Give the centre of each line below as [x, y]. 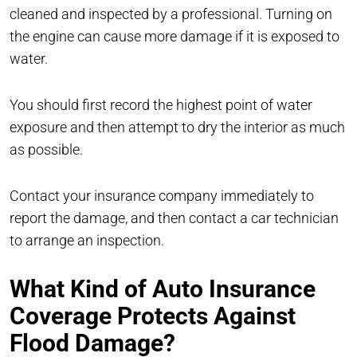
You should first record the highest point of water [161, 104]
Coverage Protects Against [153, 316]
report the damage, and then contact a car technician [174, 218]
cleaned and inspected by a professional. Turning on [171, 14]
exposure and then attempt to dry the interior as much [177, 127]
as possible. [46, 149]
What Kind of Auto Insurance [163, 288]
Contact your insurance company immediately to [162, 195]
